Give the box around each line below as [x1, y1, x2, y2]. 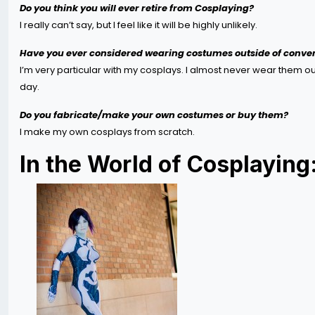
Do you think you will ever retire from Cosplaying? [20, 1, 254, 15]
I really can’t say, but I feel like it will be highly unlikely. [20, 18, 257, 32]
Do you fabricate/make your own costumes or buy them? [20, 108, 288, 122]
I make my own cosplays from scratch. [20, 125, 199, 139]
